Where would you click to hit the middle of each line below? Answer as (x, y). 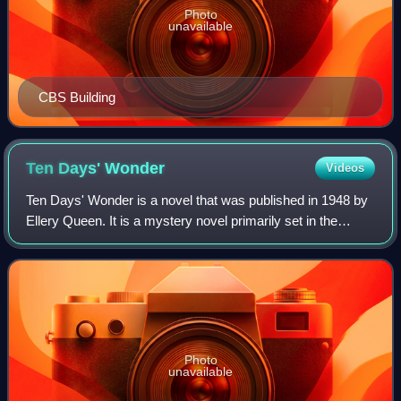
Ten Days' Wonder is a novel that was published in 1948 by (197, 200)
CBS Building (77, 98)
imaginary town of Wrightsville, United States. (158, 242)
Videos (345, 168)
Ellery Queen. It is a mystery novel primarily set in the (182, 221)
